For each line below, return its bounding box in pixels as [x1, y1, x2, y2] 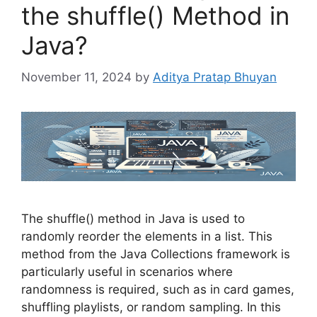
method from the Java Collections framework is [21, 247, 290, 262]
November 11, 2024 [21, 69, 132, 84]
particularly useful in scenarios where [21, 265, 233, 279]
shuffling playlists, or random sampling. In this [21, 300, 281, 315]
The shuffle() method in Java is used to [21, 212, 245, 226]
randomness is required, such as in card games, [21, 282, 294, 297]
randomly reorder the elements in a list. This [21, 229, 272, 244]
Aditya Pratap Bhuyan [153, 69, 277, 84]
